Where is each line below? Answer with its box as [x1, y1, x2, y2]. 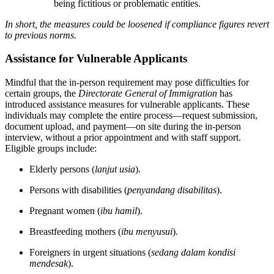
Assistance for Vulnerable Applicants [5, 52, 187, 65]
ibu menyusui [121, 226, 172, 237]
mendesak [29, 257, 68, 268]
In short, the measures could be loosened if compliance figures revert [5, 18, 269, 29]
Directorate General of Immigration [78, 87, 217, 98]
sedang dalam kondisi [151, 246, 235, 257]
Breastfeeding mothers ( [29, 226, 121, 237]
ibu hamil [100, 205, 137, 216]
